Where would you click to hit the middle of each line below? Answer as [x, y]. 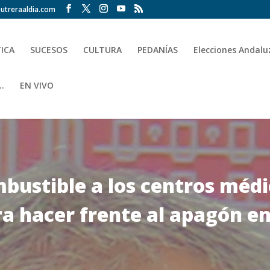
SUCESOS [49, 50]
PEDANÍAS [158, 50]
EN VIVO [37, 85]
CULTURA [103, 50]
